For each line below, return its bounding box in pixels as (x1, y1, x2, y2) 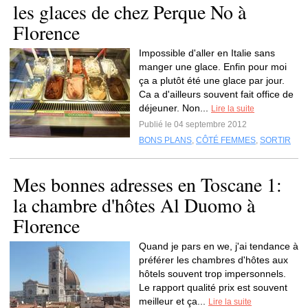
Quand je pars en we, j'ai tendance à (139, 241, 298, 252)
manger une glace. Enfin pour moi (139, 61, 287, 72)
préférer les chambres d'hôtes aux (139, 254, 288, 265)
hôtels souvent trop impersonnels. (139, 268, 286, 279)
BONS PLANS (139, 135, 192, 145)
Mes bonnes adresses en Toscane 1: (13, 171, 282, 197)
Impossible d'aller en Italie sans (139, 47, 275, 58)
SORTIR (260, 135, 291, 145)
